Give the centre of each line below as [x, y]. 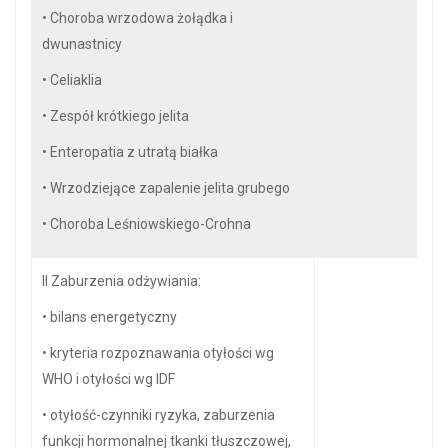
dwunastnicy [82, 44]
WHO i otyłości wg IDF [108, 379]
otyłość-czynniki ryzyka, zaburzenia [162, 415]
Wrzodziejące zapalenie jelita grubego [170, 188]
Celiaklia [76, 80]
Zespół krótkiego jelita [119, 116]
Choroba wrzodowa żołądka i [141, 18]
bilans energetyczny [113, 317]
